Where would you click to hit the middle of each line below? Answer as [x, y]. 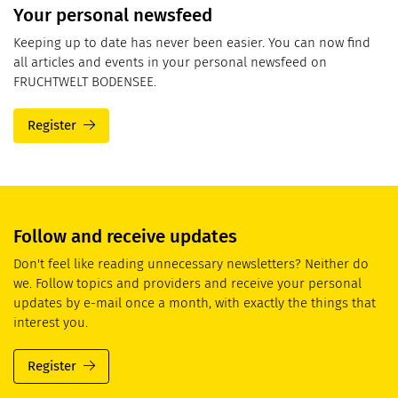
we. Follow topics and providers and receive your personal [187, 283]
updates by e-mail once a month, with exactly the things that [195, 302]
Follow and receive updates [125, 237]
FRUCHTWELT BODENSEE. [85, 81]
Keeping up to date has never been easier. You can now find [192, 42]
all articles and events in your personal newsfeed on [170, 62]
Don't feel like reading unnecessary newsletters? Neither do [191, 263]
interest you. [51, 322]
